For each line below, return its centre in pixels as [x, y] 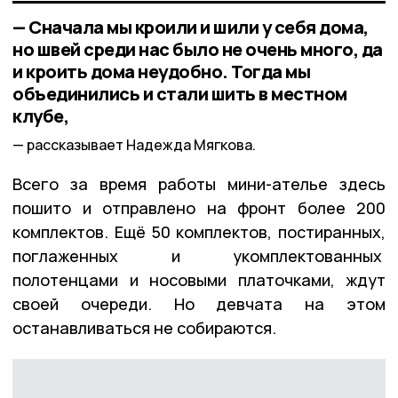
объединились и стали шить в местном [180, 93]
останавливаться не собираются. [144, 328]
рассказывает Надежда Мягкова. [141, 145]
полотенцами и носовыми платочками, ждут [199, 280]
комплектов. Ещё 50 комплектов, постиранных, [199, 232]
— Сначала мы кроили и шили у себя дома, [191, 27]
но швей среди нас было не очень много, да [198, 49]
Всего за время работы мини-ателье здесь [199, 184]
